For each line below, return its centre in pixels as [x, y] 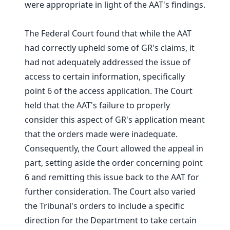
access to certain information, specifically [105, 77]
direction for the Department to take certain [111, 221]
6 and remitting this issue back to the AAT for [112, 177]
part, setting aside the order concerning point [114, 163]
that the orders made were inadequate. [101, 134]
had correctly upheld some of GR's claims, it [110, 48]
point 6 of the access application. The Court [109, 91]
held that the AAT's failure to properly [97, 106]
